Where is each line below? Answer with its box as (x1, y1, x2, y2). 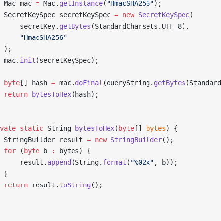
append (47, 158, 71, 166)
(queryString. (103, 79, 154, 87)
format (103, 158, 126, 166)
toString (59, 181, 91, 189)
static (16, 124, 43, 132)
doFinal (75, 79, 103, 87)
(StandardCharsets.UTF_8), (91, 22, 193, 30)
